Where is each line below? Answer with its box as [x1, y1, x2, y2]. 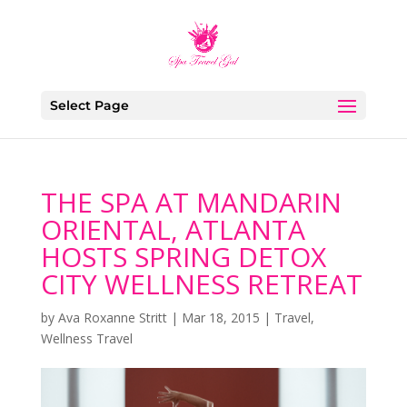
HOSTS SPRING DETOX [40, 238, 326, 275]
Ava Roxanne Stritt [57, 309, 167, 326]
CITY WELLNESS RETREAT [40, 265, 362, 303]
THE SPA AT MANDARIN [40, 184, 342, 221]
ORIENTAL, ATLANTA [40, 211, 305, 248]
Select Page [49, 97, 129, 114]
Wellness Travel [40, 330, 133, 347]
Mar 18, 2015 [181, 309, 260, 326]
